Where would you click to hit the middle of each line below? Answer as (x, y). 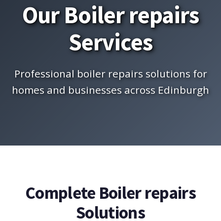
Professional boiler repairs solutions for (110, 74)
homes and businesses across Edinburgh (110, 90)
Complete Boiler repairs (110, 193)
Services (110, 42)
